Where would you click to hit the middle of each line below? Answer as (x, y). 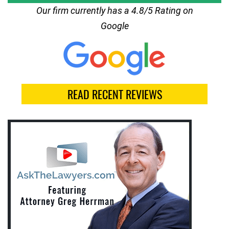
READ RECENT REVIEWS (114, 94)
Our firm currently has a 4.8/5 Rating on (114, 10)
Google (114, 26)
